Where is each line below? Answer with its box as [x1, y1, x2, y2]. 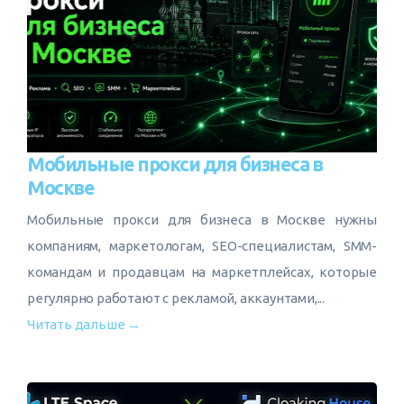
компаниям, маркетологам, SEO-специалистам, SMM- [27, 238, 377, 253]
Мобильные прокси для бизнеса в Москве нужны [27, 212, 377, 227]
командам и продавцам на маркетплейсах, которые [27, 264, 377, 280]
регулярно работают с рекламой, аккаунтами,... [27, 290, 326, 306]
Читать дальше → [27, 317, 141, 332]
